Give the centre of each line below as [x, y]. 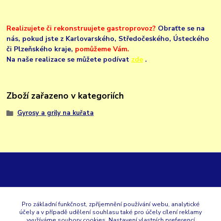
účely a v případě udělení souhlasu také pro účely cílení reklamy [110, 212]
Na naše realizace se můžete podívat [69, 59]
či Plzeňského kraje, [41, 49]
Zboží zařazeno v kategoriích [65, 96]
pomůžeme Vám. [102, 49]
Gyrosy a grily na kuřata [55, 113]
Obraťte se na [182, 28]
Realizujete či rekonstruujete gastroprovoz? [82, 28]
